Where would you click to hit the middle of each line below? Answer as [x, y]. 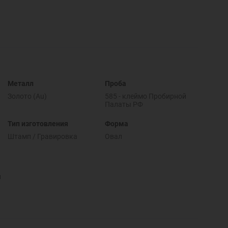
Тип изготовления [38, 123]
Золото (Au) [27, 96]
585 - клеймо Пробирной [145, 96]
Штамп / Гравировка [42, 137]
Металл [20, 83]
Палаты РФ [124, 105]
